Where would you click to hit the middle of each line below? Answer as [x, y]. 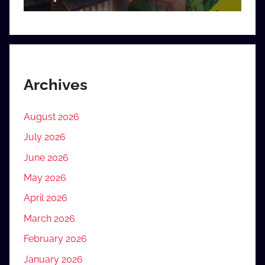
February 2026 [55, 239]
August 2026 [51, 117]
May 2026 [45, 178]
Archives [56, 85]
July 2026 [45, 137]
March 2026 [49, 218]
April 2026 [46, 198]
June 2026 [46, 157]
